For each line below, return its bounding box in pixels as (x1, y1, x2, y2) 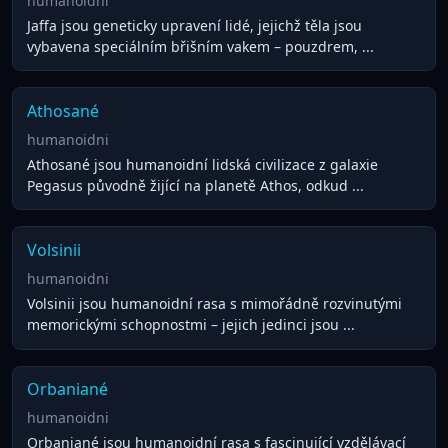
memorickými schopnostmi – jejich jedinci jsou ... (26, 314, 355, 334)
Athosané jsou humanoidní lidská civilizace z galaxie (26, 154, 378, 174)
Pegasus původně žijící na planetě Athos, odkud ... (26, 175, 364, 195)
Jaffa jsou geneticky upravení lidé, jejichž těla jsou (26, 15, 362, 35)
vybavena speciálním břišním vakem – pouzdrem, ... (26, 36, 374, 56)
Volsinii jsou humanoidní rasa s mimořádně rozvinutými (26, 293, 402, 313)
